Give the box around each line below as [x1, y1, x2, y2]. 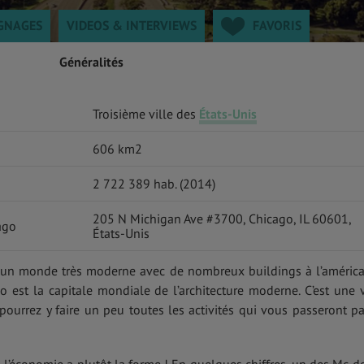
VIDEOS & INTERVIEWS [67, 17, 197, 33]
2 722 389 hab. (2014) [92, 175, 215, 192]
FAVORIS [253, 17, 301, 33]
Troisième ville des [92, 106, 199, 122]
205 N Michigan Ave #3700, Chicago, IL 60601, [92, 210, 352, 227]
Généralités [58, 54, 123, 70]
